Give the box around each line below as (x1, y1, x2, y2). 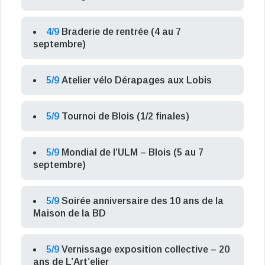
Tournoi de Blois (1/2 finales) (62, 111, 189, 122)
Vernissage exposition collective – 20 (62, 244, 230, 255)
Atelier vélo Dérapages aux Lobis (62, 75, 212, 86)
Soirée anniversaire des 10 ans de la (62, 196, 224, 206)
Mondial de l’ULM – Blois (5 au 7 (62, 147, 203, 158)
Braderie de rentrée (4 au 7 (62, 27, 181, 37)
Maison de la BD (33, 208, 106, 219)
